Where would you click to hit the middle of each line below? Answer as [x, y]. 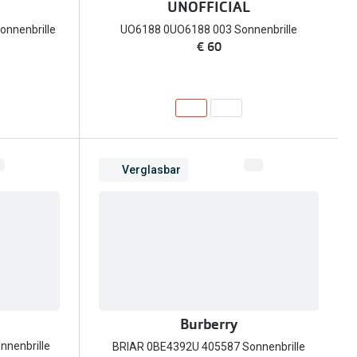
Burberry [209, 324]
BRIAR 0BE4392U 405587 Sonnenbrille [209, 346]
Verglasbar [151, 169]
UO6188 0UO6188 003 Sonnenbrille [209, 30]
